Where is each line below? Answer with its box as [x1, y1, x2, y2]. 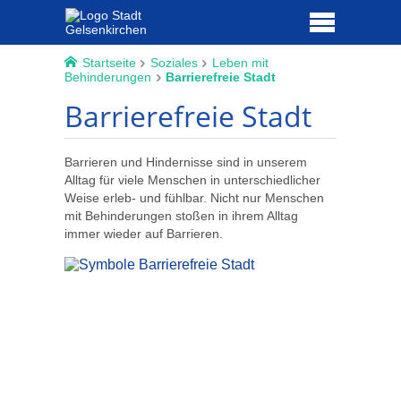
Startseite [81, 55, 136, 70]
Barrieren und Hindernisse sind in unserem [64, 155, 307, 170]
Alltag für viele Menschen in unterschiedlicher [64, 173, 320, 188]
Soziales [149, 55, 198, 70]
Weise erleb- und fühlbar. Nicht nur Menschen [64, 191, 324, 206]
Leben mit [211, 55, 269, 70]
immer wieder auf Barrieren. [64, 226, 223, 242]
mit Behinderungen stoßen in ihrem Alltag [64, 209, 298, 224]
